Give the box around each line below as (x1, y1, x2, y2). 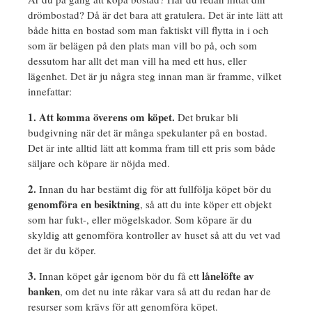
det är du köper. (28, 243, 96, 258)
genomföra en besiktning (28, 196, 140, 212)
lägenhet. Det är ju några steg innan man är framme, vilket (28, 69, 281, 84)
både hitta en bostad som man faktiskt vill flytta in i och (28, 23, 269, 38)
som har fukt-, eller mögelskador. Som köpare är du (28, 212, 252, 227)
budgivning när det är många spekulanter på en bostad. (28, 125, 267, 140)
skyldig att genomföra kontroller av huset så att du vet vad (28, 228, 281, 242)
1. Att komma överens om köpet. (28, 109, 175, 125)
